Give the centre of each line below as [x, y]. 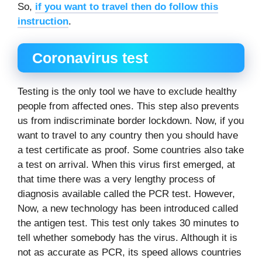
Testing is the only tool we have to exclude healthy [127, 92]
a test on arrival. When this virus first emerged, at [126, 165]
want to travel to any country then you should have [128, 136]
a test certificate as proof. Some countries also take [131, 150]
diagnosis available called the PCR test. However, [126, 194]
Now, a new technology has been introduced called [128, 209]
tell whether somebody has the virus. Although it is [127, 238]
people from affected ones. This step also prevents [128, 106]
